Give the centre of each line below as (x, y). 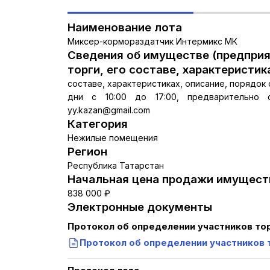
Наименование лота (125, 27)
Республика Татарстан (116, 165)
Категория (98, 124)
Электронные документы (140, 207)
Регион (87, 152)
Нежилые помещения (113, 138)
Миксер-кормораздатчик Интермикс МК (152, 41)
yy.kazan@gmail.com (109, 110)
